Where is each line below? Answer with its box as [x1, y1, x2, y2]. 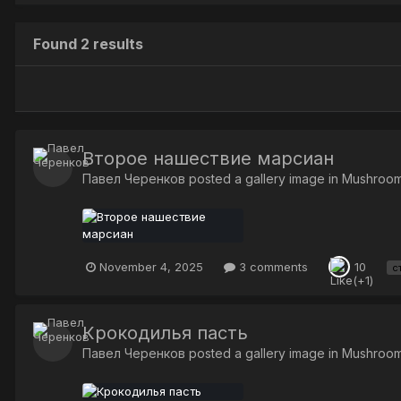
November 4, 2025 [99, 259, 203, 274]
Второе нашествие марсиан [82, 147, 334, 169]
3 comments [235, 259, 308, 274]
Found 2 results [33, 34, 143, 53]
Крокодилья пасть [82, 322, 248, 345]
